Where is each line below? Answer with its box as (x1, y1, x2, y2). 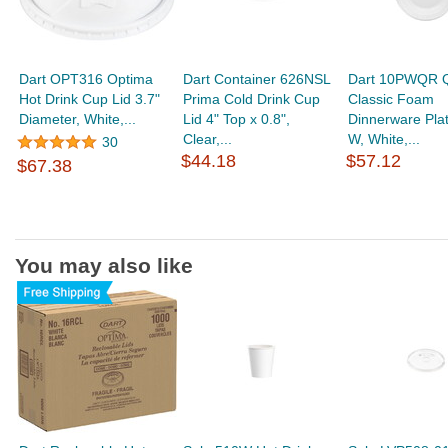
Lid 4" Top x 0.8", (183, 111, 291, 128)
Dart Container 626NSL (183, 71, 331, 88)
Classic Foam (347, 91, 434, 108)
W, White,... (347, 131, 420, 148)
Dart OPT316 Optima (19, 71, 154, 88)
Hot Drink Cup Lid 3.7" (19, 91, 161, 108)
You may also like (15, 254, 193, 278)
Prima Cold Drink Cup (183, 91, 321, 108)
